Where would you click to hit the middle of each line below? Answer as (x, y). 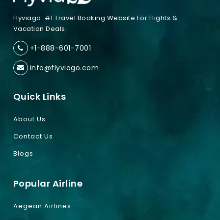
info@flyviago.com (64, 68)
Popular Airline (48, 184)
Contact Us (33, 137)
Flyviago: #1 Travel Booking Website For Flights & (95, 18)
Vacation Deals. (40, 29)
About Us (29, 119)
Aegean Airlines (42, 206)
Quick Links (40, 97)
